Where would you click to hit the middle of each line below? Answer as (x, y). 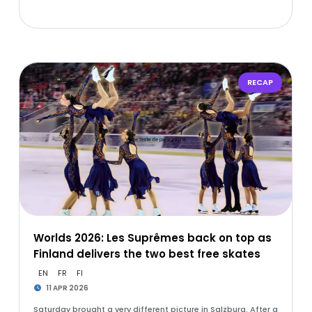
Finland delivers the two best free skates (147, 254)
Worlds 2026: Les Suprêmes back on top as (152, 238)
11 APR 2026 (67, 288)
